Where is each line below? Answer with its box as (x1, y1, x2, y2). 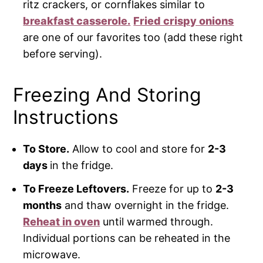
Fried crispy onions (133, 15, 234, 28)
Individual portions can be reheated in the (23, 232, 231, 245)
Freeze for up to (129, 183, 216, 195)
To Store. (23, 143, 70, 156)
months (23, 199, 62, 212)
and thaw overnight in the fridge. (62, 199, 230, 212)
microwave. (23, 248, 84, 261)
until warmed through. (100, 215, 214, 228)
